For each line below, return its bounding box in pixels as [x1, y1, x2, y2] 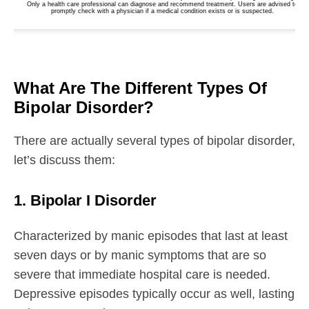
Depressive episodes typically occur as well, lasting [14, 286, 295, 301]
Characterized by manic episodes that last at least [14, 228, 288, 243]
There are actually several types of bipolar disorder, [14, 133, 295, 148]
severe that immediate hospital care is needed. [14, 267, 270, 281]
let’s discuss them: [14, 152, 115, 167]
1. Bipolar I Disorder [14, 191, 157, 209]
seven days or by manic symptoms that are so [14, 248, 266, 262]
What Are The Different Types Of [14, 78, 267, 97]
